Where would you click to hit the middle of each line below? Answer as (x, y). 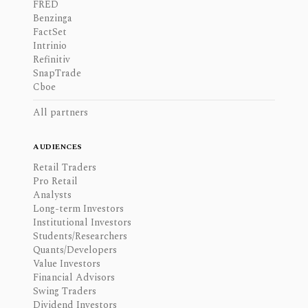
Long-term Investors (78, 209)
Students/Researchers (80, 236)
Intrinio (50, 46)
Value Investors (67, 264)
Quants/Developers (75, 250)
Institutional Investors (82, 222)
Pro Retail (55, 181)
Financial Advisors (74, 277)
